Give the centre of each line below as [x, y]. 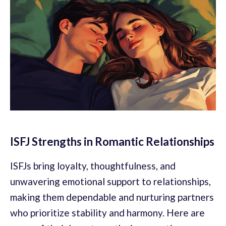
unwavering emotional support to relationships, [110, 181]
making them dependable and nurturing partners [112, 197]
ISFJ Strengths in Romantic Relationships [112, 141]
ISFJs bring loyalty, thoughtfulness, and [93, 165]
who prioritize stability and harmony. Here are [107, 212]
